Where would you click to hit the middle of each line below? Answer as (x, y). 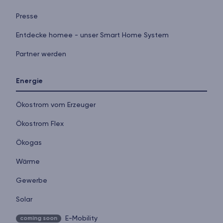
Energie (29, 81)
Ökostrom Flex (40, 124)
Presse (27, 16)
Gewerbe (32, 180)
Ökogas (29, 143)
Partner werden (41, 54)
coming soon (39, 218)
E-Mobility (81, 218)
